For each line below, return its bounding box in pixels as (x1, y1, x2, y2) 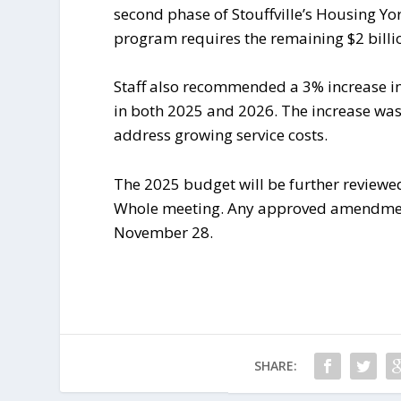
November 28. (114, 221, 214, 243)
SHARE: (253, 356, 297, 374)
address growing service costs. (114, 124, 328, 146)
